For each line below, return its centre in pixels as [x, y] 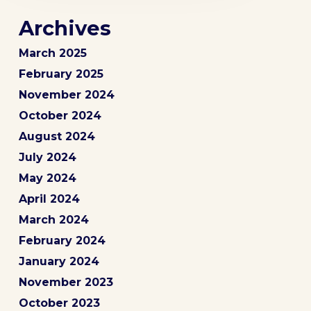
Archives [65, 28]
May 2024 [47, 178]
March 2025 [52, 53]
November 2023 [66, 283]
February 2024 [62, 241]
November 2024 [66, 95]
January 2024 [59, 262]
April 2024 [49, 199]
